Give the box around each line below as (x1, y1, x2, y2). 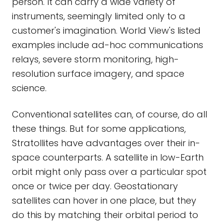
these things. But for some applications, (12, 122, 186, 135)
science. (12, 82, 47, 94)
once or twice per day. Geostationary (12, 180, 178, 192)
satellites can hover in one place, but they (12, 194, 196, 207)
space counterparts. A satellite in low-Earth (12, 151, 204, 164)
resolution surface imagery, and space (12, 67, 184, 80)
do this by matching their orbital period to (12, 209, 198, 221)
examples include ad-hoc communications (12, 39, 203, 51)
